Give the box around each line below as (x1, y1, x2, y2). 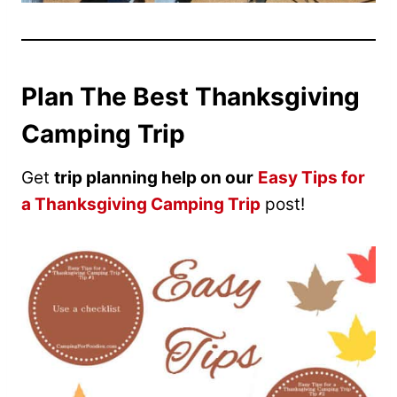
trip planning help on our (54, 167, 253, 188)
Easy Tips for (258, 167, 365, 188)
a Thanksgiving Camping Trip (21, 193, 261, 214)
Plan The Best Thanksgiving (21, 81, 360, 112)
